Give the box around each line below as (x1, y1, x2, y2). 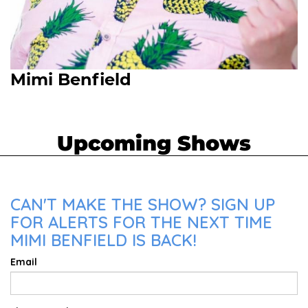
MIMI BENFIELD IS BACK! (10, 230, 197, 251)
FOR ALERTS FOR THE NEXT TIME (10, 212, 272, 233)
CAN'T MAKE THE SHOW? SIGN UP (10, 194, 275, 215)
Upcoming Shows (57, 131, 251, 157)
